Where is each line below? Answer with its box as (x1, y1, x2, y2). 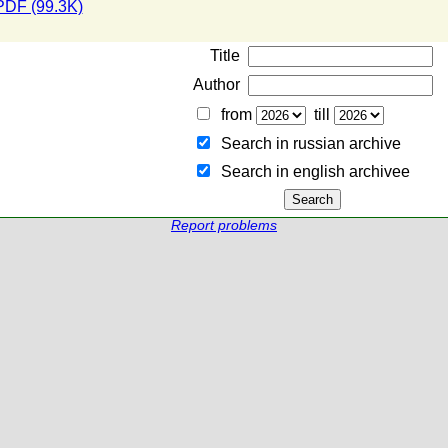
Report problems (171, 218, 277, 233)
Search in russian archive (212, 135, 401, 152)
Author (192, 76, 240, 93)
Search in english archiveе (212, 163, 410, 180)
